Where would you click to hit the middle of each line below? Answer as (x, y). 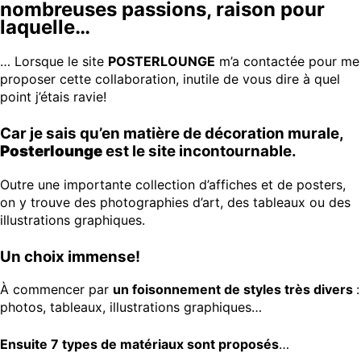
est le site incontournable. (201, 151)
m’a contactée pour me (287, 61)
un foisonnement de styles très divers (234, 290)
